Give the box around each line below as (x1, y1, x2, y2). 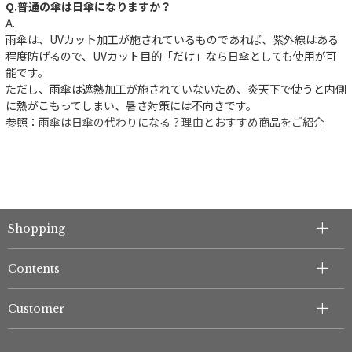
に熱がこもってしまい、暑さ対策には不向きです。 (5, 97, 257, 113)
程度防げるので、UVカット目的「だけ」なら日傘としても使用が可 (5, 47, 337, 64)
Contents (8, 261, 60, 276)
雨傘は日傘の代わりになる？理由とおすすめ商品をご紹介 (38, 113, 324, 130)
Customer (8, 301, 65, 316)
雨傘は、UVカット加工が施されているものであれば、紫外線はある (5, 31, 339, 47)
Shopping (8, 221, 65, 236)
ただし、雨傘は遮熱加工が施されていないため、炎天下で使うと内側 (5, 80, 346, 97)
